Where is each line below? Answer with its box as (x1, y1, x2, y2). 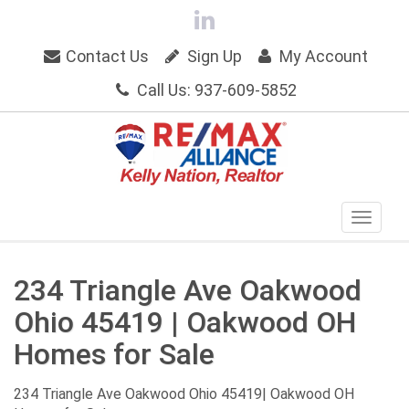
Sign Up (183, 47, 242, 66)
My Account (275, 47, 368, 66)
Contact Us (62, 47, 150, 66)
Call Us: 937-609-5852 (133, 80, 298, 100)
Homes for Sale (14, 337, 215, 372)
